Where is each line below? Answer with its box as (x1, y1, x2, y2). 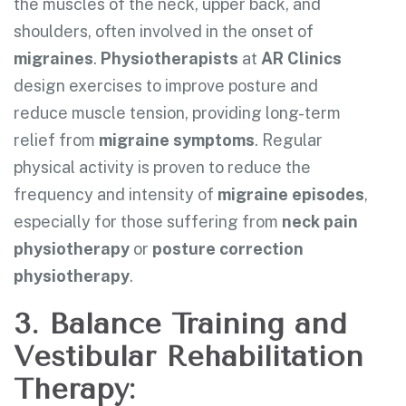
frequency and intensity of (14, 184, 217, 204)
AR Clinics (261, 48, 342, 68)
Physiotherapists (101, 48, 238, 68)
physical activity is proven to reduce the (14, 157, 311, 177)
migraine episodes (217, 184, 364, 204)
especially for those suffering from (14, 211, 282, 231)
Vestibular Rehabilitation (14, 339, 363, 373)
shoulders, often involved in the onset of (14, 21, 314, 41)
